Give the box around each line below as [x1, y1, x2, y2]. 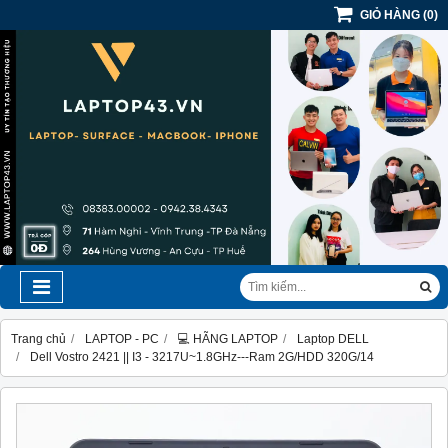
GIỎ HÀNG [360, 8, 420, 22]
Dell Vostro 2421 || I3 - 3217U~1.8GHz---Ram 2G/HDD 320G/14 [30, 350, 374, 365]
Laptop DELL [297, 332, 369, 347]
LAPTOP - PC [85, 332, 159, 347]
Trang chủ [11, 332, 66, 347]
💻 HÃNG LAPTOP [178, 332, 278, 347]
